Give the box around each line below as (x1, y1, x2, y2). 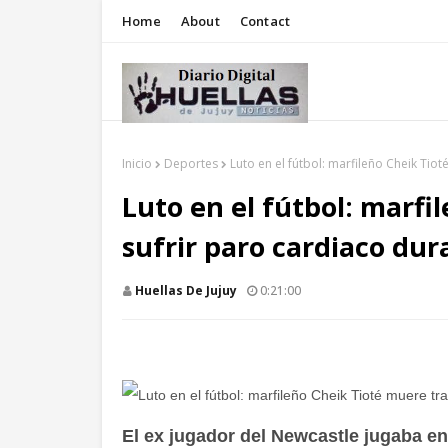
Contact (239, 12, 291, 30)
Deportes (164, 155, 218, 172)
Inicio (122, 155, 152, 172)
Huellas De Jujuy (135, 282, 237, 299)
